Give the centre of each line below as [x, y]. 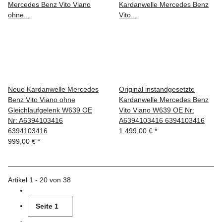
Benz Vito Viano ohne [42, 99]
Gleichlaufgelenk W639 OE [50, 110]
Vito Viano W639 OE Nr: [157, 110]
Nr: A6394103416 [35, 120]
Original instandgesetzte [157, 89]
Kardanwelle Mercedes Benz [164, 99]
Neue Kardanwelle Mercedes [53, 89]
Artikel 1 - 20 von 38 [39, 180]
